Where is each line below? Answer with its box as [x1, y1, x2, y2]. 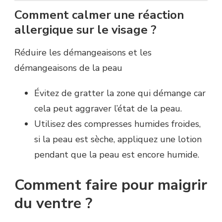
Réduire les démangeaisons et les [14, 46, 152, 58]
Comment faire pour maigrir [14, 174, 207, 195]
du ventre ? [14, 193, 92, 214]
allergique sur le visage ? [14, 22, 157, 38]
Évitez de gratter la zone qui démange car [34, 87, 206, 99]
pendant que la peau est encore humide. [34, 148, 199, 161]
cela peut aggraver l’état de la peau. [34, 102, 182, 114]
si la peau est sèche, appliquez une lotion [34, 133, 202, 145]
